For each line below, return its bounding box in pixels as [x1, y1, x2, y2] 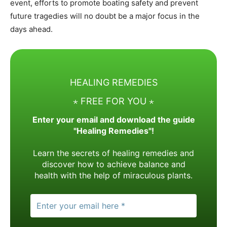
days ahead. [10, 24, 53, 34]
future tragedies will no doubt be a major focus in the [10, 11, 200, 21]
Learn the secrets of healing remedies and [33, 148, 194, 158]
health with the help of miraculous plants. [34, 170, 193, 180]
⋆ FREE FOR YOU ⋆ [73, 96, 154, 107]
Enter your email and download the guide [32, 115, 195, 125]
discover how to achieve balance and [42, 159, 185, 169]
